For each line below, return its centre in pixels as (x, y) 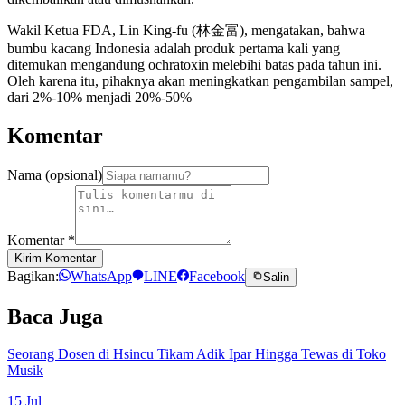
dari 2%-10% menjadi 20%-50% (99, 97)
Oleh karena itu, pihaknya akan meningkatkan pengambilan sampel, (200, 80)
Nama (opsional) (55, 174)
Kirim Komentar (55, 258)
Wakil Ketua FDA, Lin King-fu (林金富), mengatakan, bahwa (186, 30)
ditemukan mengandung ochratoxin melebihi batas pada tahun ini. (194, 64)
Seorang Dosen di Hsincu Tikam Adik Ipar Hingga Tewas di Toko (197, 354)
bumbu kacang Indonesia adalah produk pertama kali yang (174, 48)
